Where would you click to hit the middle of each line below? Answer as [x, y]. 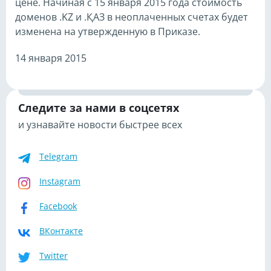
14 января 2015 [51, 58]
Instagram [60, 181]
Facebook [58, 206]
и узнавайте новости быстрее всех [100, 125]
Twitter [54, 256]
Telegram [58, 156]
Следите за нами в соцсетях [99, 108]
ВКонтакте [61, 231]
